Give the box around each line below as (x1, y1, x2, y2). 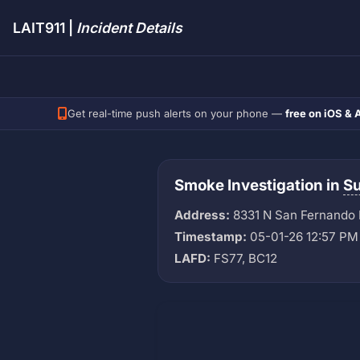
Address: (174, 207, 230, 223)
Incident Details (76, 19, 182, 36)
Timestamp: (174, 228, 247, 244)
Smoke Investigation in (174, 175, 343, 194)
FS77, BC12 (211, 250, 277, 266)
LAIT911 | (13, 19, 76, 36)
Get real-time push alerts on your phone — (67, 107, 285, 121)
